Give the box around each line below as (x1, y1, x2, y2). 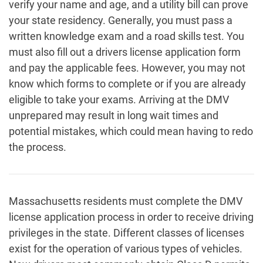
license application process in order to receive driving (9, 211, 254, 224)
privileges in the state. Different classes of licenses (9, 227, 244, 240)
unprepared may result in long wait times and (9, 109, 218, 122)
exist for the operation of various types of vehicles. (9, 242, 242, 255)
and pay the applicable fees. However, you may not (9, 62, 245, 75)
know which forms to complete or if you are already (9, 77, 246, 90)
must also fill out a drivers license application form (9, 46, 241, 59)
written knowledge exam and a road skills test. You (9, 30, 244, 43)
